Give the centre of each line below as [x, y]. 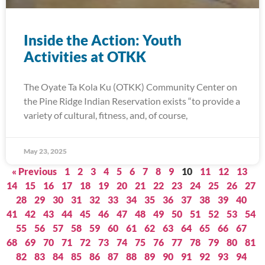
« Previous [34, 171]
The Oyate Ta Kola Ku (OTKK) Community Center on [130, 87]
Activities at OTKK [85, 56]
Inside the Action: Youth [103, 40]
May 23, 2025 [45, 151]
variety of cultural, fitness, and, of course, [106, 115]
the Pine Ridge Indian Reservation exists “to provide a [132, 101]
